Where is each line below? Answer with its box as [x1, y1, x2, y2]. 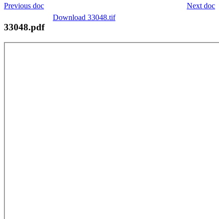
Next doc [187, 1, 215, 10]
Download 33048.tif [53, 13, 115, 22]
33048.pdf [4, 22, 44, 32]
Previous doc [4, 1, 44, 10]
